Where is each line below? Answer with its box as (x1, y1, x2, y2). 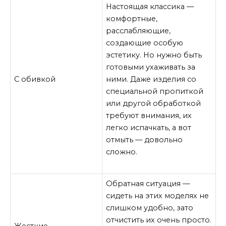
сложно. (106, 147, 138, 156)
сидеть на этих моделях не (106, 191, 209, 200)
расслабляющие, (106, 26, 171, 35)
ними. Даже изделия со (106, 74, 197, 84)
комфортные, (106, 14, 158, 23)
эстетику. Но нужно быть (106, 50, 202, 60)
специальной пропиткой (106, 86, 204, 96)
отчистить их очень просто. (106, 215, 212, 224)
